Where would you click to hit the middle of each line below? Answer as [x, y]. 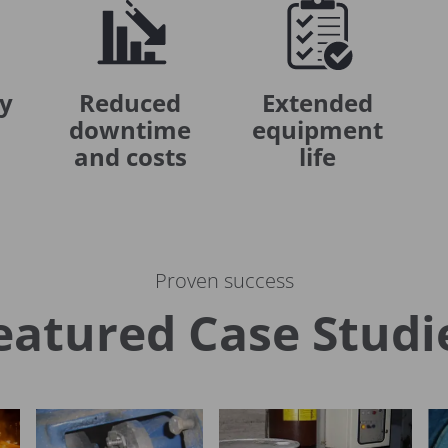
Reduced [130, 103]
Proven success [224, 281]
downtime [130, 130]
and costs [130, 157]
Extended [318, 103]
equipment [318, 130]
